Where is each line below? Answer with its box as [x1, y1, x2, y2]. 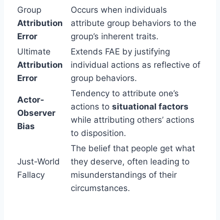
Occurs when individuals [71, 4, 167, 15]
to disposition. [71, 128, 126, 138]
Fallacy [17, 169, 45, 180]
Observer [17, 108, 55, 118]
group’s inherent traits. [71, 31, 159, 41]
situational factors [112, 101, 189, 111]
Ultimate [17, 46, 51, 56]
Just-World [17, 156, 60, 166]
